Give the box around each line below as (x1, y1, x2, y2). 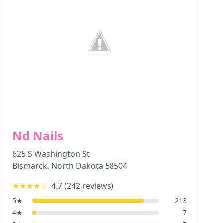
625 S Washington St (12, 148, 90, 159)
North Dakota (51, 160, 103, 171)
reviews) (80, 180, 113, 191)
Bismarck (12, 160, 47, 171)
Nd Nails (12, 127, 63, 144)
